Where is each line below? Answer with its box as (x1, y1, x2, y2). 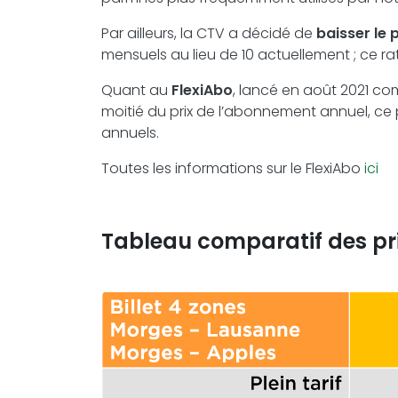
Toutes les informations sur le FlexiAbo (101, 158, 364, 179)
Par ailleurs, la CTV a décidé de (101, 23, 316, 44)
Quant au (101, 80, 171, 100)
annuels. (101, 123, 163, 143)
